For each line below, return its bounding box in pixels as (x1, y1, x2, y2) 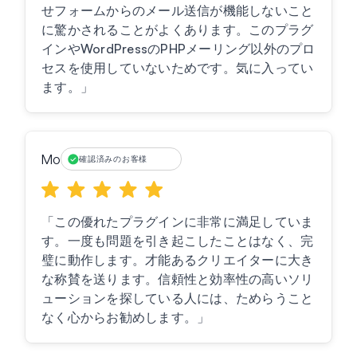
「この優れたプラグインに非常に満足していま (41, 214, 314, 230)
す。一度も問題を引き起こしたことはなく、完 (41, 233, 314, 249)
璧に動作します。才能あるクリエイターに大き (41, 252, 314, 269)
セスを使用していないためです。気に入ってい (41, 60, 314, 76)
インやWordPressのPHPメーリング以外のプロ (41, 41, 316, 57)
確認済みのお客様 (79, 154, 148, 164)
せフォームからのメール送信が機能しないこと (41, 2, 314, 19)
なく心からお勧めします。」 (41, 309, 210, 326)
